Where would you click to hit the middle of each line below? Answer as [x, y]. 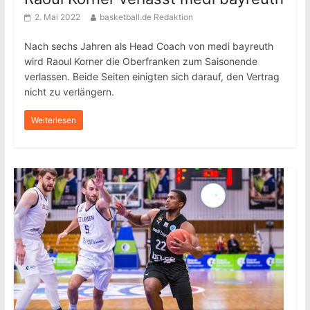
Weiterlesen [53, 120]
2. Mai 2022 [57, 17]
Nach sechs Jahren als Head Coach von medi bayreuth [148, 46]
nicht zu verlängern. [69, 92]
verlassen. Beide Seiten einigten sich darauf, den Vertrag [152, 76]
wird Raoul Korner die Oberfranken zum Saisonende [140, 61]
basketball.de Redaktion [146, 17]
